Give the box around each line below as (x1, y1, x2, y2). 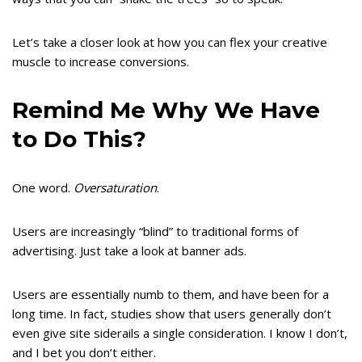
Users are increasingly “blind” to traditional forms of (12, 223, 298, 240)
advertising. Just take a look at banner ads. (12, 242, 246, 259)
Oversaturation (74, 179, 157, 196)
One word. (12, 179, 74, 196)
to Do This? (12, 125, 146, 154)
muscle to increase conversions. (12, 53, 189, 70)
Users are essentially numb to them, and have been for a (12, 286, 329, 303)
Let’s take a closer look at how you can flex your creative (12, 34, 327, 51)
